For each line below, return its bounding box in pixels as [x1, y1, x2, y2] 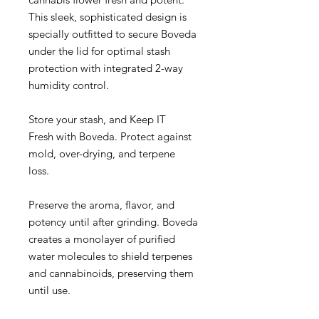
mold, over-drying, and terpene [28, 146, 175, 160]
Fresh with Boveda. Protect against [28, 129, 192, 143]
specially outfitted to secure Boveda [28, 26, 197, 41]
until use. [28, 283, 79, 297]
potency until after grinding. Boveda [28, 214, 198, 229]
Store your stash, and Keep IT [28, 112, 166, 126]
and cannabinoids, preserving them [28, 266, 194, 280]
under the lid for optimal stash [28, 43, 170, 58]
